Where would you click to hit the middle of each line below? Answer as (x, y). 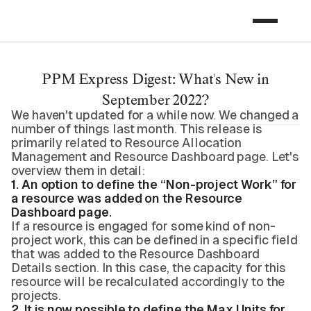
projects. (38, 295)
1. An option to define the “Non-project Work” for (154, 184)
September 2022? (155, 100)
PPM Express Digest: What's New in (155, 79)
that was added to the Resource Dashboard (135, 254)
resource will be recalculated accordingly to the (148, 281)
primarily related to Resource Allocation (126, 143)
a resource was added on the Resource (127, 198)
